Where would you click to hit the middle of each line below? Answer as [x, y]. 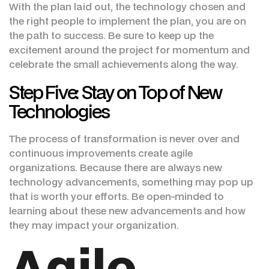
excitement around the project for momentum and [129, 50]
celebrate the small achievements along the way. [124, 64]
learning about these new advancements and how [127, 211]
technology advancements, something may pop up [131, 182]
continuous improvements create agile [101, 153]
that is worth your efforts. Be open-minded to [116, 196]
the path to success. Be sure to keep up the [111, 35]
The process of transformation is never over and [124, 139]
